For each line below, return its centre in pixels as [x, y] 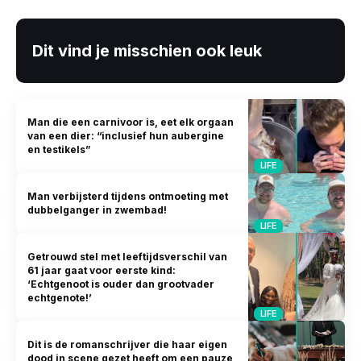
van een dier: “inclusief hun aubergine [126, 136]
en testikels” [59, 150]
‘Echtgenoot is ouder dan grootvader [121, 284]
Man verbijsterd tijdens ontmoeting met [128, 196]
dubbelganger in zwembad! [98, 210]
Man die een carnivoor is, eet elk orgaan [131, 122]
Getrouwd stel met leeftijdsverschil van [128, 256]
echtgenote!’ [60, 297]
